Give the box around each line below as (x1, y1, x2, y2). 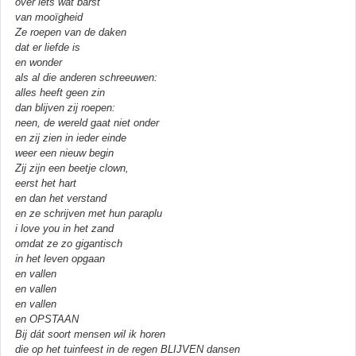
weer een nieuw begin (15, 146, 114, 159)
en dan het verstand (15, 192, 106, 204)
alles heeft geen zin (15, 86, 105, 99)
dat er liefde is (15, 41, 80, 53)
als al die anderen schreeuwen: (15, 71, 157, 83)
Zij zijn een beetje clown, (15, 161, 129, 174)
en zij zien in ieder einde (15, 131, 126, 144)
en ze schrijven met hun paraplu (15, 207, 162, 219)
